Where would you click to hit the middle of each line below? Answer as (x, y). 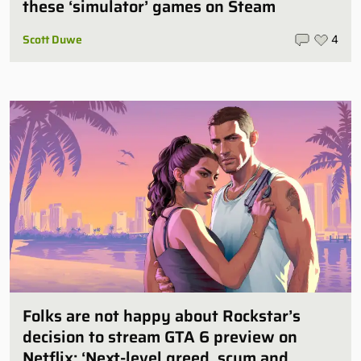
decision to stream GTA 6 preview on (160, 337)
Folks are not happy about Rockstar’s (162, 316)
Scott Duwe (52, 39)
